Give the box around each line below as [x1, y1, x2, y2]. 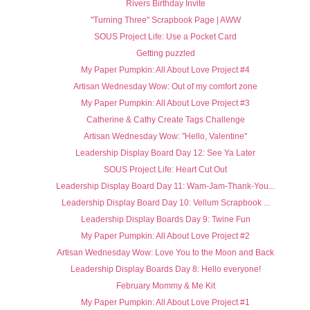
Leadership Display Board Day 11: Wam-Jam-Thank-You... [56, 181, 275, 192]
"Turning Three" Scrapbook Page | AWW [90, 15, 241, 26]
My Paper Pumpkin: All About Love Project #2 [81, 231, 250, 241]
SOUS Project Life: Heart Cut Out [104, 165, 227, 175]
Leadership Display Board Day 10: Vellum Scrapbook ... [61, 198, 270, 208]
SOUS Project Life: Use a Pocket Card [94, 32, 237, 42]
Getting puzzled [136, 48, 195, 59]
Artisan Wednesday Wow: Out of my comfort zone [73, 82, 257, 92]
